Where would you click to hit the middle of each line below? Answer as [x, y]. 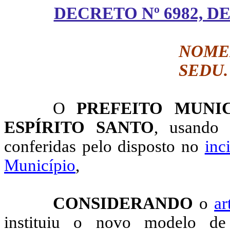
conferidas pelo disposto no [104, 146]
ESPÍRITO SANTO [79, 127]
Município [40, 165]
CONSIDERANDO [123, 203]
